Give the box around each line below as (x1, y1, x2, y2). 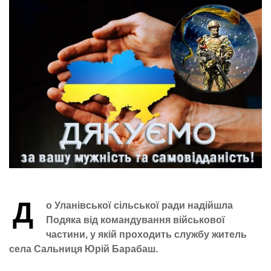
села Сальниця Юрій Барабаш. (9, 244, 158, 255)
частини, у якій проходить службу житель (46, 229, 247, 240)
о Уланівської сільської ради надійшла (46, 200, 233, 211)
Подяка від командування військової (46, 215, 225, 226)
